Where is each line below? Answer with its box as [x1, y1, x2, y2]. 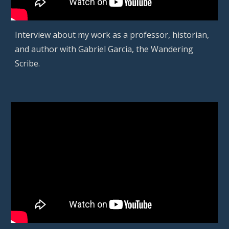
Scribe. [15, 58, 40, 70]
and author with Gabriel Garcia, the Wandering [15, 43, 194, 55]
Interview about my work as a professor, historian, [15, 29, 210, 41]
